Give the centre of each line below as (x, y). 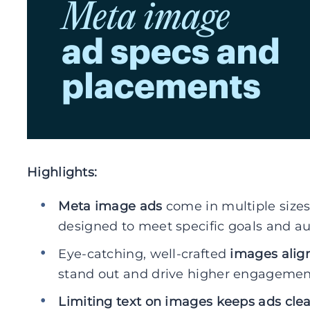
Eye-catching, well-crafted (144, 254)
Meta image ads (110, 206)
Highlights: (62, 172)
